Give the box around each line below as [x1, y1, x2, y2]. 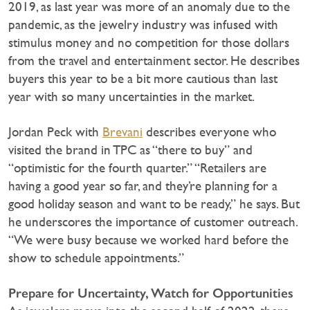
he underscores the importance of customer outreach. [8, 214, 297, 229]
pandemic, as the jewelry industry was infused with [8, 17, 278, 32]
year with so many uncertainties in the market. [8, 89, 255, 104]
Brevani [102, 124, 143, 139]
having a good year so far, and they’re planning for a [8, 178, 277, 193]
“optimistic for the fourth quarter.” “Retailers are [8, 160, 266, 175]
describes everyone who [143, 124, 276, 139]
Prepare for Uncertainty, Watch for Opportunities [8, 284, 293, 301]
